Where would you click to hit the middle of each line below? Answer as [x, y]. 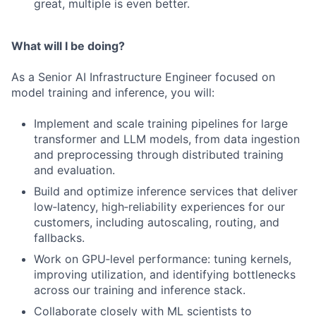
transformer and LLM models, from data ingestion [167, 139]
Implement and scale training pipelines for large [161, 123]
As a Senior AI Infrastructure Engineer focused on [143, 77]
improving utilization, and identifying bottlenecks [165, 274]
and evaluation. [74, 170]
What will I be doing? [68, 46]
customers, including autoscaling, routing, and [157, 222]
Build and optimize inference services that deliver [166, 191]
